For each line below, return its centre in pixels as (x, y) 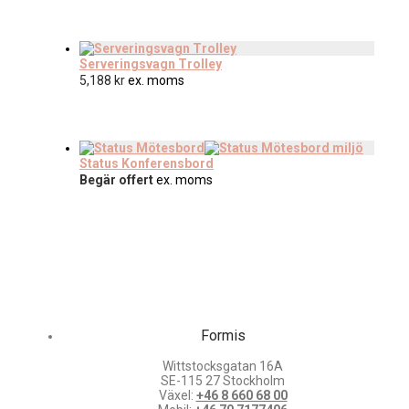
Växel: (177, 396)
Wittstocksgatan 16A (223, 367)
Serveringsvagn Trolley (151, 64)
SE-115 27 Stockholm (223, 381)
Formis (223, 336)
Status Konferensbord (147, 164)
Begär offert (116, 180)
